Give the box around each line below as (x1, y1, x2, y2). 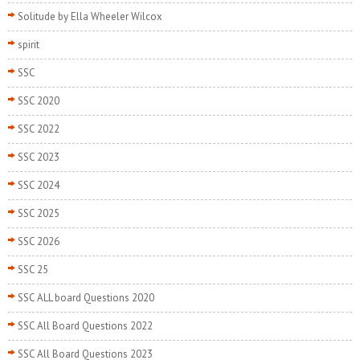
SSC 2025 (18, 207, 59, 221)
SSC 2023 (18, 150, 59, 165)
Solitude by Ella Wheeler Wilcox (18, 10, 162, 24)
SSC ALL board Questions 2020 (18, 291, 154, 305)
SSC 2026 (18, 235, 59, 249)
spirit (18, 38, 39, 52)
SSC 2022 (18, 122, 59, 137)
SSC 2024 (18, 178, 59, 193)
